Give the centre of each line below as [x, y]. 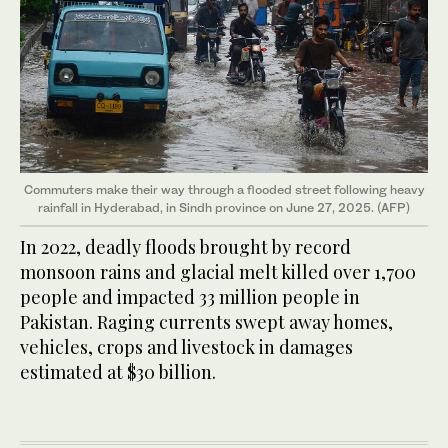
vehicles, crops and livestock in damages [186, 346]
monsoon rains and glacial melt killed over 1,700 [218, 271]
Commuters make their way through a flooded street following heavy [224, 189]
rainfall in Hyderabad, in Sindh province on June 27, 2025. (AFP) [224, 207]
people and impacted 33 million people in [190, 296]
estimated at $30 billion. [118, 371]
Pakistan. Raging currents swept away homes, [206, 321]
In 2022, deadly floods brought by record [185, 246]
